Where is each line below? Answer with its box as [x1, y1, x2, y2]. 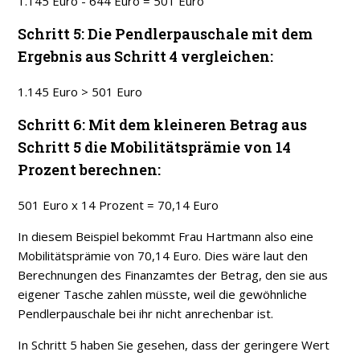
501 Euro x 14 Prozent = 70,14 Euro [18, 197, 219, 214]
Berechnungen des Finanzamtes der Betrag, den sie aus [18, 267, 329, 284]
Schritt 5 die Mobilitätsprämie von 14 [18, 137, 292, 157]
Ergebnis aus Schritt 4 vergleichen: [18, 47, 274, 67]
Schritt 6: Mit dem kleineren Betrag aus [18, 115, 308, 135]
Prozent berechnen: [18, 160, 162, 180]
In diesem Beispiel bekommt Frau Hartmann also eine [18, 228, 314, 245]
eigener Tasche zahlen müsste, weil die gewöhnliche [18, 286, 308, 303]
